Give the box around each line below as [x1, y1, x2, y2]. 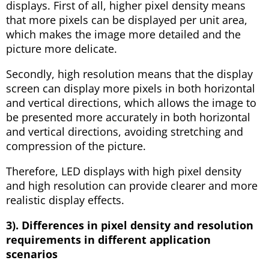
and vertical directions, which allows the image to [6, 95, 256, 110]
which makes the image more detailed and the [6, 26, 241, 41]
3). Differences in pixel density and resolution [6, 217, 253, 232]
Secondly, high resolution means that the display [6, 66, 253, 81]
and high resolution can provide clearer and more [6, 178, 258, 193]
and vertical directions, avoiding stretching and [6, 124, 243, 139]
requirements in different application [6, 232, 211, 247]
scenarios [6, 246, 58, 261]
